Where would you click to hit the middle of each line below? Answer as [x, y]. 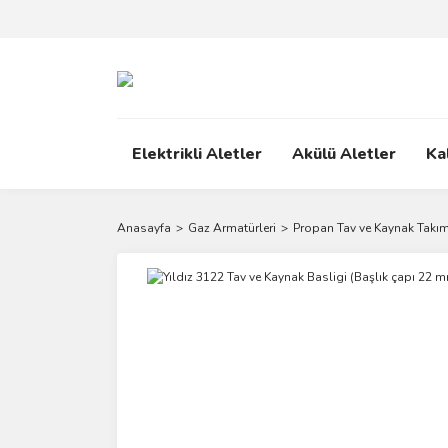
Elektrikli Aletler [197, 154]
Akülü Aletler [344, 154]
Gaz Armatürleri [232, 228]
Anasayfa [144, 228]
